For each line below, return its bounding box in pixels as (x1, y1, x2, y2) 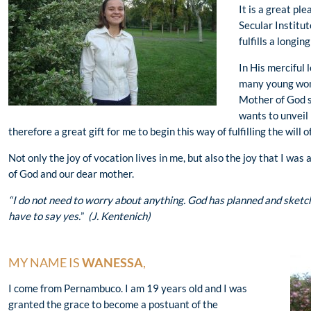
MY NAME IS (8, 255, 80, 271)
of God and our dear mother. (8, 167, 134, 180)
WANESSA (80, 255, 143, 271)
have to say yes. (8, 210, 81, 223)
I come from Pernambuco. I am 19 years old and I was (8, 282, 247, 295)
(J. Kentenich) (88, 210, 151, 223)
